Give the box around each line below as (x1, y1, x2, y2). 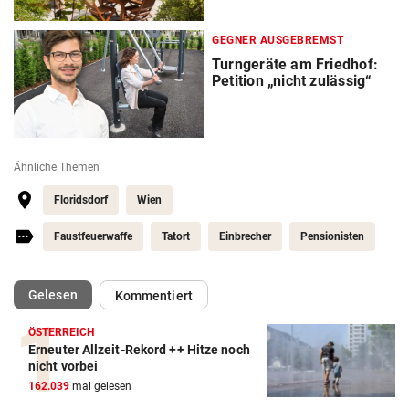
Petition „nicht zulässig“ (212, 71, 372, 89)
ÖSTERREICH (28, 325, 95, 339)
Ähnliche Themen (14, 160, 100, 173)
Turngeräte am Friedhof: (212, 55, 378, 73)
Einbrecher (219, 229, 271, 243)
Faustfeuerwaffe (54, 229, 132, 243)
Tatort (162, 229, 190, 243)
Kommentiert (114, 288, 193, 303)
